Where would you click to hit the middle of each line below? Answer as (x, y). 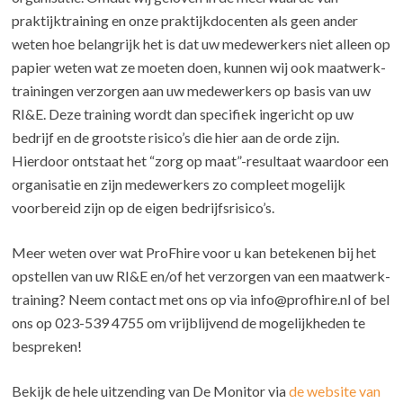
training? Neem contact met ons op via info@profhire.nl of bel (201, 299)
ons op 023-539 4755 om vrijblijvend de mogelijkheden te (189, 322)
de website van (335, 390)
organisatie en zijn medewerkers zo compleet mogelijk (179, 184)
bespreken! (47, 345)
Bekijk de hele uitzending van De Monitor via (151, 390)
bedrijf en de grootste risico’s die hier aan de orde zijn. (176, 137)
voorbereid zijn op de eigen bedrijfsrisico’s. (143, 207)
